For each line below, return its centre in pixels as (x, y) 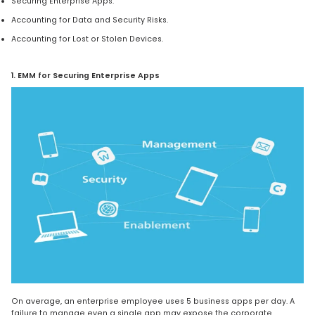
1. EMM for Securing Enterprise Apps (85, 76)
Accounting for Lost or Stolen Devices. (87, 39)
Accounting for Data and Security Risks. (90, 20)
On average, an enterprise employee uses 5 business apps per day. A (153, 302)
